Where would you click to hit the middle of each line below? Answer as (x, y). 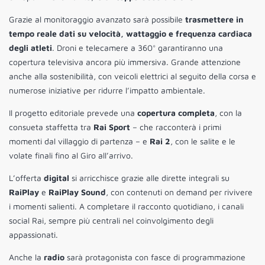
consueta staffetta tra (51, 127)
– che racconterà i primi (176, 127)
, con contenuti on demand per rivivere (179, 192)
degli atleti (30, 48)
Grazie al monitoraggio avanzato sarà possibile (97, 20)
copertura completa (176, 113)
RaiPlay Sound (77, 192)
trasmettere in (214, 20)
